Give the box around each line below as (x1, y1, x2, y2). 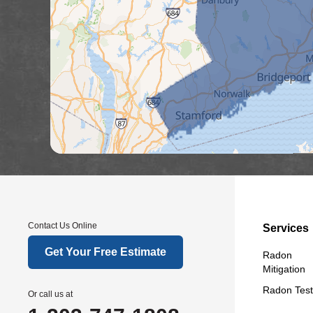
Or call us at (28, 289, 73, 299)
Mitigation (263, 263, 305, 275)
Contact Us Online (28, 221, 97, 231)
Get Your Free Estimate (45, 246, 166, 258)
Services (263, 222, 309, 234)
